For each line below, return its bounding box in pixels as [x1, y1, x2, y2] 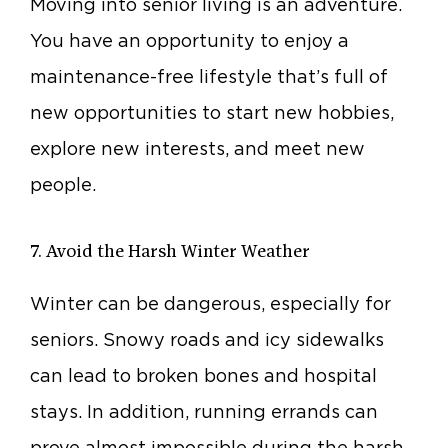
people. [30, 174, 96, 196]
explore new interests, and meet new [30, 138, 365, 160]
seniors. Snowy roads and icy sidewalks [30, 329, 384, 351]
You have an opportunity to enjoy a [30, 30, 349, 52]
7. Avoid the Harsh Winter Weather [30, 242, 310, 262]
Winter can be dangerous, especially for [30, 293, 391, 315]
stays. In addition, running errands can [30, 401, 378, 423]
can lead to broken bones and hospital [30, 365, 377, 387]
